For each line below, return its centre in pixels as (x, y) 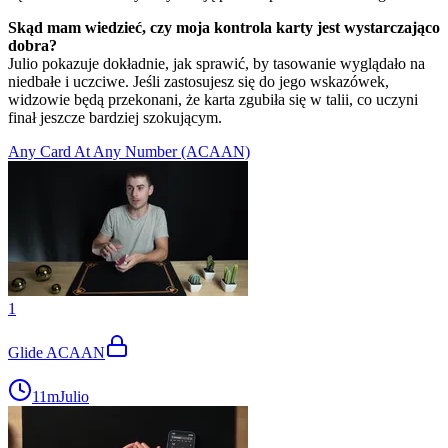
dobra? (32, 45)
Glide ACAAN (56, 352)
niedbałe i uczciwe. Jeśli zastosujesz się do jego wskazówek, (198, 81)
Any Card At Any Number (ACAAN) (129, 151)
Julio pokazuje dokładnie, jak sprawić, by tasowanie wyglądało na (216, 63)
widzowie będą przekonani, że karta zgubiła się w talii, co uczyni (213, 99)
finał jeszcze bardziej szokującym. (115, 117)
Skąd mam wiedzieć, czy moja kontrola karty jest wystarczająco (224, 27)
